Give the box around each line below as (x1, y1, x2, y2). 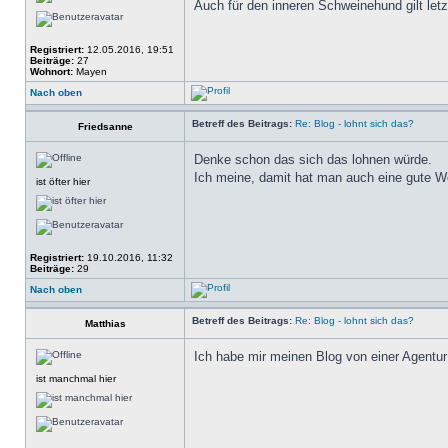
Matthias (84, 318, 126, 329)
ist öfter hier (36, 176, 90, 187)
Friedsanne (77, 121, 133, 132)
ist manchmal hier (36, 373, 116, 384)
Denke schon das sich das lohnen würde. (194, 152, 432, 167)
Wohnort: (30, 66, 73, 77)
